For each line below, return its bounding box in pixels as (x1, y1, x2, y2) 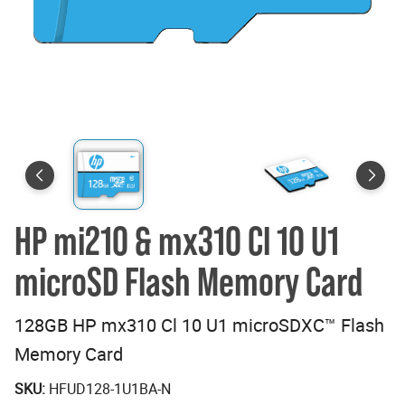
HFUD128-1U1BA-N (49, 379, 171, 399)
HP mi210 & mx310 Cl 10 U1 (14, 218, 339, 264)
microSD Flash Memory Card (14, 259, 363, 305)
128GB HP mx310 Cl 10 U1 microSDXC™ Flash (14, 313, 384, 337)
